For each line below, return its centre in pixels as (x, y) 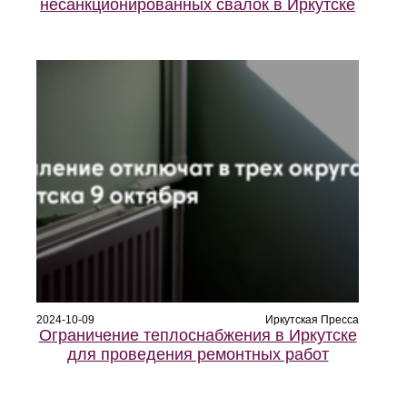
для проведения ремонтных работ (198, 355)
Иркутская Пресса (312, 320)
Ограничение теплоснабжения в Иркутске (198, 336)
